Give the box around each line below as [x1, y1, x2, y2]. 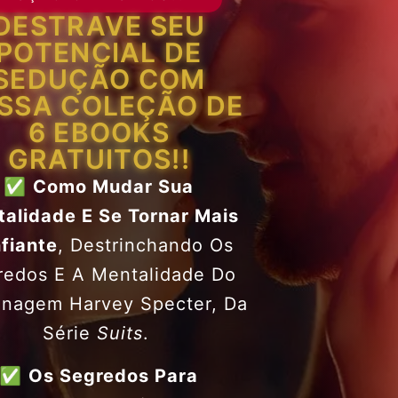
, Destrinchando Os [57, 235, 234, 257]
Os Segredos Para [28, 364, 199, 386]
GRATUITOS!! [7, 143, 190, 176]
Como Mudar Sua [33, 176, 195, 198]
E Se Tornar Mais [76, 205, 240, 227]
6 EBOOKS [28, 116, 171, 149]
